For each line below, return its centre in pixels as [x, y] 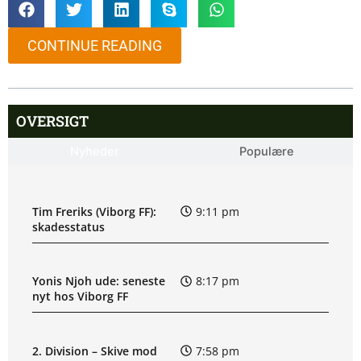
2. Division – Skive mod [95, 351]
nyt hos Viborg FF [80, 297]
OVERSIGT [52, 121]
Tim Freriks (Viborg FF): [94, 211]
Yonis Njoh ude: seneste [99, 281]
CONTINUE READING [95, 46]
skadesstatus [68, 226]
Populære [267, 152]
